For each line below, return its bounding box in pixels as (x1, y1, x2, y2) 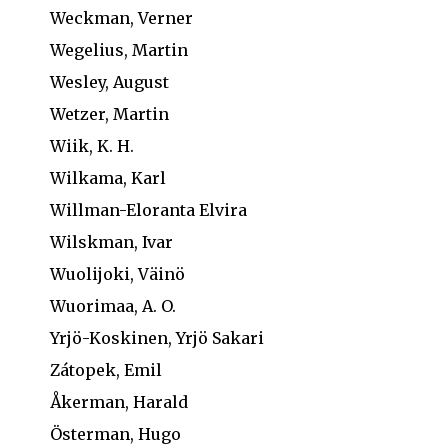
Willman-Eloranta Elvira (50, 200, 247, 220)
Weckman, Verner (50, 8, 193, 28)
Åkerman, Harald (50, 392, 188, 412)
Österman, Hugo (50, 424, 181, 444)
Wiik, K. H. (50, 136, 134, 156)
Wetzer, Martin (50, 104, 169, 124)
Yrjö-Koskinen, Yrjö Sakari (50, 328, 264, 348)
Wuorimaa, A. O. (50, 296, 176, 316)
